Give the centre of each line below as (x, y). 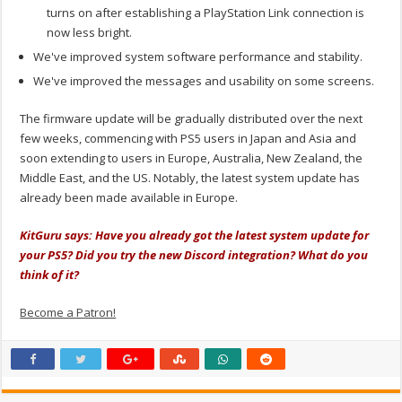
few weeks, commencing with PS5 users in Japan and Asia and (188, 138)
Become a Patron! (68, 312)
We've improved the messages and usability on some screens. (204, 80)
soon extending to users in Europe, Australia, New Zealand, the (192, 157)
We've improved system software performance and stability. (198, 56)
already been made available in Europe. (129, 197)
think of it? (50, 274)
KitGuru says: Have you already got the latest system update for (195, 235)
